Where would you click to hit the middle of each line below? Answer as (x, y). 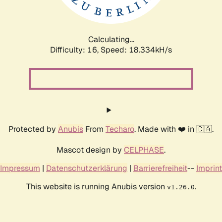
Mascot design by (90, 150)
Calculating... (111, 39)
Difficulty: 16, (75, 50)
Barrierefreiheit (160, 168)
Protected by (33, 129)
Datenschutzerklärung (87, 168)
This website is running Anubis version (96, 186)
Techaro (120, 129)
